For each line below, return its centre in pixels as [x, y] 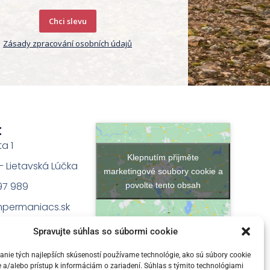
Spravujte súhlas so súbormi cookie [105, 231]
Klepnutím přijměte [163, 157]
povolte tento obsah [163, 185]
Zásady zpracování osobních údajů [67, 44]
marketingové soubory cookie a [163, 171]
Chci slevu [67, 21]
